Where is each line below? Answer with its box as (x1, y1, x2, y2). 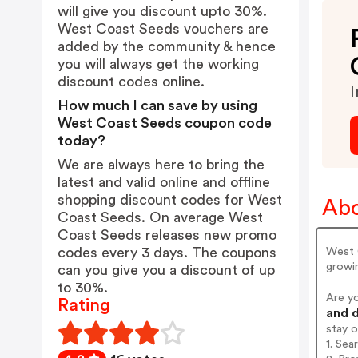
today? (58, 133, 105, 148)
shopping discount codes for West (58, 193, 282, 207)
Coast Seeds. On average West (58, 210, 263, 225)
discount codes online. (58, 74, 205, 89)
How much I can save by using (58, 98, 257, 113)
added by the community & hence (58, 39, 276, 54)
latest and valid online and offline (58, 175, 270, 189)
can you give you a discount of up (58, 263, 275, 277)
